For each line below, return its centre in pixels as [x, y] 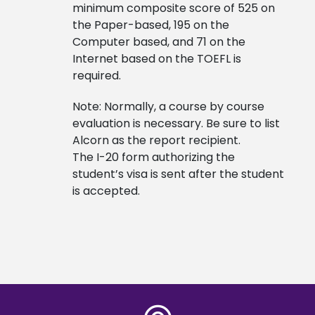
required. [96, 76]
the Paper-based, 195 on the [150, 25]
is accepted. [106, 191]
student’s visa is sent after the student [178, 174]
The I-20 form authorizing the [153, 157]
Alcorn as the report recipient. [156, 141]
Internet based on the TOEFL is [156, 59]
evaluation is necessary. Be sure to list [176, 124]
